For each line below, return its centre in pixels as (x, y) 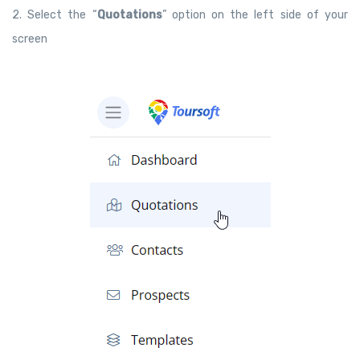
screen (30, 39)
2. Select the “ (55, 14)
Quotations (129, 14)
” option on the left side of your (255, 14)
